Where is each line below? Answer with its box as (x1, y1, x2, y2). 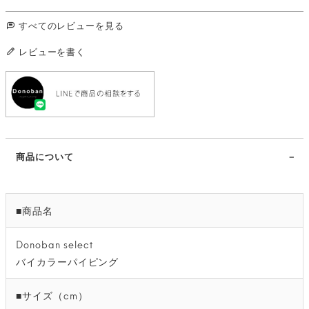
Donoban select (16, 236, 93, 252)
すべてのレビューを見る (18, 18, 124, 32)
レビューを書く (18, 44, 86, 59)
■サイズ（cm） (16, 286, 88, 303)
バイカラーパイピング (16, 253, 119, 270)
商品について (16, 149, 74, 163)
